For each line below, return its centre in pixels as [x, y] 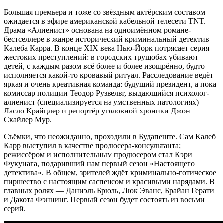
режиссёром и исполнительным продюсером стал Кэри [98, 154]
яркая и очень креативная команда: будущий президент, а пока [110, 84]
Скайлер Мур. [28, 119]
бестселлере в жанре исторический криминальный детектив [107, 39]
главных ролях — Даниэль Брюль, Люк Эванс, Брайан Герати [109, 190]
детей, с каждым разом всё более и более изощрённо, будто [104, 66]
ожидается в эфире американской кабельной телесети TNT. [105, 21]
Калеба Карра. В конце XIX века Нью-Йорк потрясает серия [107, 48]
